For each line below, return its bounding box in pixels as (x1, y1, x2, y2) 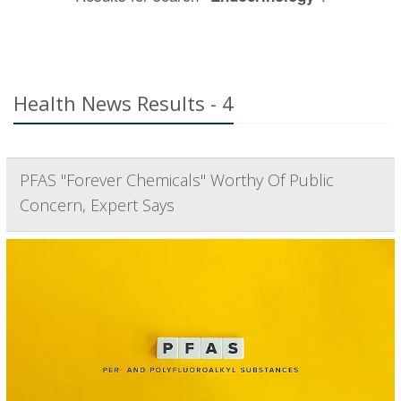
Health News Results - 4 (13, 89, 234, 116)
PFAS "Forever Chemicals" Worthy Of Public (20, 168, 334, 191)
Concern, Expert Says (20, 193, 175, 216)
